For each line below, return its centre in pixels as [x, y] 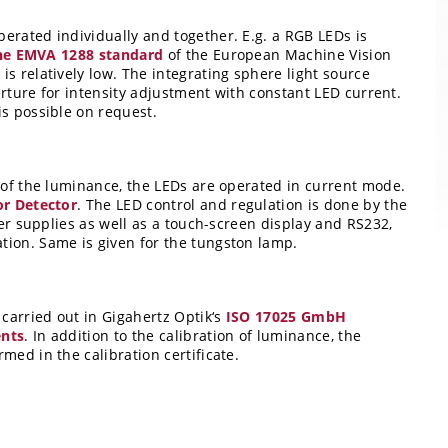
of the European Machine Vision [279, 55]
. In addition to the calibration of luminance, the [193, 336]
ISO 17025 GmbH [286, 317]
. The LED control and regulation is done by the [242, 205]
